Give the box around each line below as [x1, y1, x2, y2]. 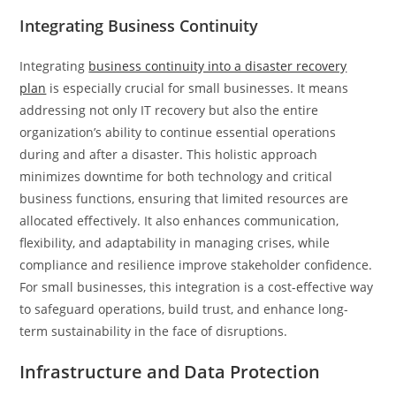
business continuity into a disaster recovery [88, 57, 347, 74]
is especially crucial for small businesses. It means [46, 79, 349, 96]
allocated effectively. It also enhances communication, [19, 211, 339, 229]
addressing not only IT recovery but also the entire [19, 101, 319, 118]
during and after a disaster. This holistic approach [19, 145, 318, 163]
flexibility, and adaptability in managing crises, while [19, 233, 331, 251]
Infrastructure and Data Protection [19, 359, 321, 384]
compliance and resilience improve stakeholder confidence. [19, 255, 373, 273]
